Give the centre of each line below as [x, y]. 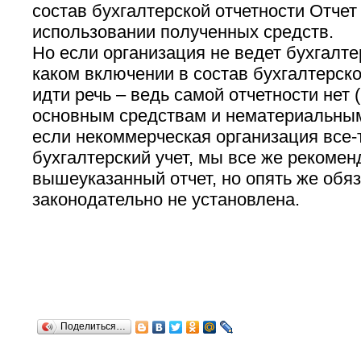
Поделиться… [93, 326]
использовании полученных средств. [183, 31]
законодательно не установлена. [166, 199]
